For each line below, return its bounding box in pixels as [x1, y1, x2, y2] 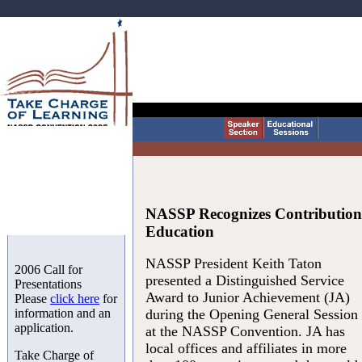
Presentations [15, 277, 82, 291]
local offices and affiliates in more [145, 340, 347, 357]
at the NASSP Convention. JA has [145, 323, 345, 340]
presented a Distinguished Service [145, 272, 344, 289]
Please [15, 292, 50, 305]
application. [15, 321, 74, 335]
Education [145, 222, 214, 240]
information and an [15, 306, 111, 320]
